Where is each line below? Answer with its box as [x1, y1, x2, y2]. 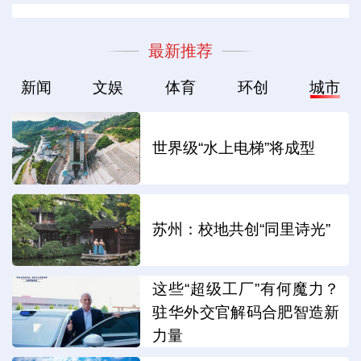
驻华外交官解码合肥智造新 [152, 303, 340, 321]
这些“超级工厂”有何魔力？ [152, 280, 340, 297]
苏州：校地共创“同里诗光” [152, 221, 331, 239]
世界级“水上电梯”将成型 [152, 139, 316, 157]
